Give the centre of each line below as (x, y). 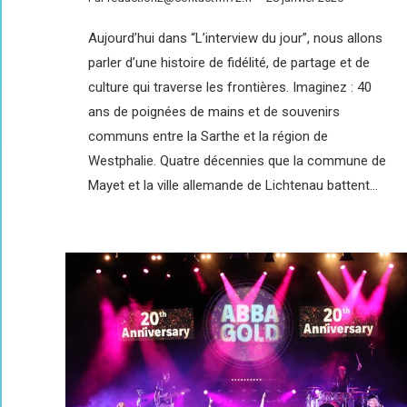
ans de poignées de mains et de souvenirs (214, 111)
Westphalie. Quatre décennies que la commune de (237, 160)
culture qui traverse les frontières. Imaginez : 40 (230, 87)
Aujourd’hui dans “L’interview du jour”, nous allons (235, 38)
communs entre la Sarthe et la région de (208, 136)
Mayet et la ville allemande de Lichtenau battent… (233, 185)
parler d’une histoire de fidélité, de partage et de (229, 62)
